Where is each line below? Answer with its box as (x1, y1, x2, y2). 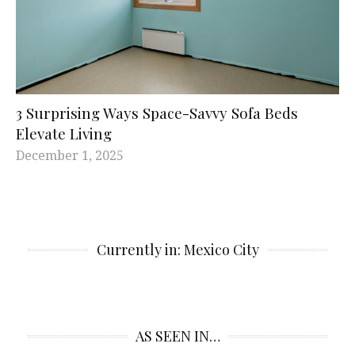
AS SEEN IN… (135, 326, 220, 345)
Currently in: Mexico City (96, 239, 259, 259)
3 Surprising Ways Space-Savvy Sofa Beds (16, 101, 298, 123)
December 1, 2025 (16, 146, 124, 164)
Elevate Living (16, 122, 112, 143)
